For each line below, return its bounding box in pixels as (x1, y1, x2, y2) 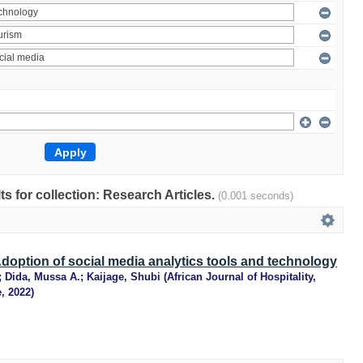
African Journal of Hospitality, (167, 271, 316, 283)
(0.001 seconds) (218, 190, 293, 202)
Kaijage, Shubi (87, 271, 160, 283)
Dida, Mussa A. (5, 271, 80, 283)
